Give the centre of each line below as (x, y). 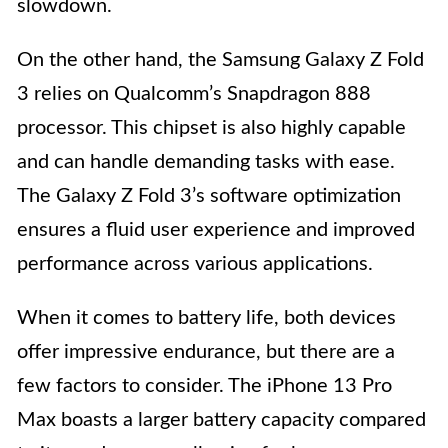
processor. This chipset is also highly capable (211, 128)
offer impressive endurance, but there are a (206, 352)
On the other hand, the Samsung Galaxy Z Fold (220, 60)
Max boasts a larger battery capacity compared (221, 420)
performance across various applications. (195, 264)
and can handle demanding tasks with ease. (206, 162)
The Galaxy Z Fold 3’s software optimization (209, 196)
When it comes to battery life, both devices (206, 318)
